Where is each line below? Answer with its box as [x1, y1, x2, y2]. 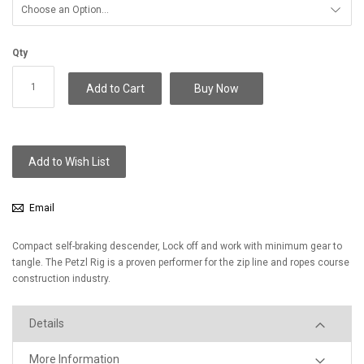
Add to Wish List [28, 155, 110, 168]
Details [29, 317, 64, 330]
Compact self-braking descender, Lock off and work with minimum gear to [12, 240, 342, 252]
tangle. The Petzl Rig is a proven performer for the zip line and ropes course [12, 257, 349, 268]
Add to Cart [85, 81, 145, 95]
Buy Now [194, 81, 240, 95]
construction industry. [12, 273, 110, 284]
